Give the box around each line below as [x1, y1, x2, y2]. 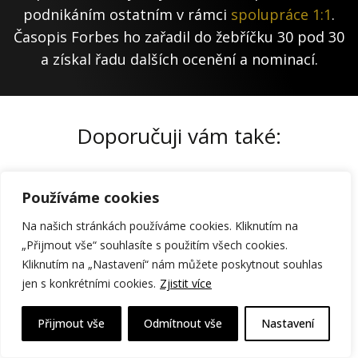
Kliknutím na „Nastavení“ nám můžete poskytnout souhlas [22, 257, 323, 272]
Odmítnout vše [144, 316, 222, 331]
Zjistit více [160, 276, 212, 291]
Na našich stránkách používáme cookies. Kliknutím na [22, 218, 298, 233]
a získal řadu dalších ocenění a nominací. [40, 49, 318, 69]
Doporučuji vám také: [77, 121, 281, 150]
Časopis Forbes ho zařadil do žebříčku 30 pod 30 [14, 26, 344, 46]
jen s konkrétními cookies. [22, 276, 156, 291]
